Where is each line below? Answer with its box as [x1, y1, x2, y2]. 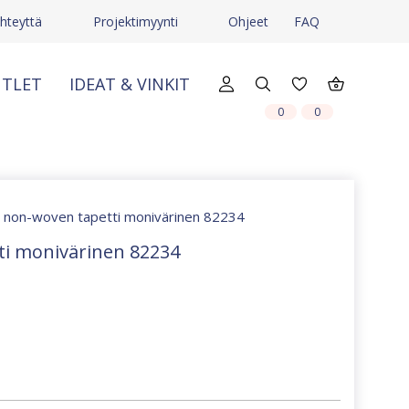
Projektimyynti [92, 13, 178, 30]
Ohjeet [228, 13, 269, 30]
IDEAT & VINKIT [69, 72, 190, 95]
